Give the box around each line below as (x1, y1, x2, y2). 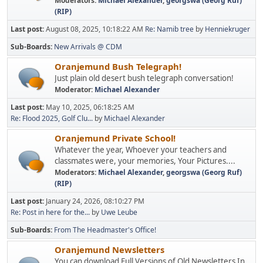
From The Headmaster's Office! (54, 225, 156, 235)
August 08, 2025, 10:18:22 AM (46, 24, 145, 34)
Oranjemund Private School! (55, 132, 176, 144)
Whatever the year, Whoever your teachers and (55, 144, 227, 155)
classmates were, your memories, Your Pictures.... (55, 156, 235, 166)
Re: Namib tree (145, 24, 194, 34)
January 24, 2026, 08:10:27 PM (46, 196, 144, 206)
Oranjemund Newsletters (55, 244, 164, 255)
